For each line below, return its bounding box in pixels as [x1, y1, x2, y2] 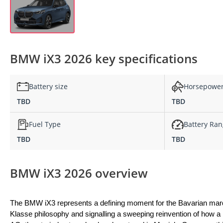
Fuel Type [29, 119, 61, 129]
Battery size [29, 82, 68, 92]
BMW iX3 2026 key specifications [10, 50, 198, 67]
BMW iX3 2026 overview [10, 164, 148, 181]
